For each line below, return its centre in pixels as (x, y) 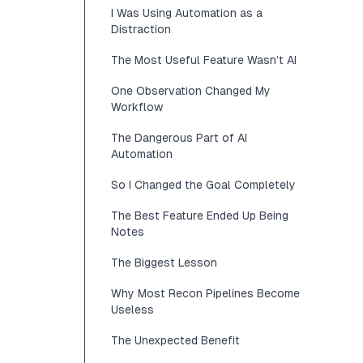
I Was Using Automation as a (187, 13)
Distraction (141, 29)
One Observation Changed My (191, 91)
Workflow (137, 107)
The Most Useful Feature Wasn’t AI (204, 60)
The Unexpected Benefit (175, 340)
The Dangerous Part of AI (179, 138)
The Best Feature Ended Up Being (200, 216)
